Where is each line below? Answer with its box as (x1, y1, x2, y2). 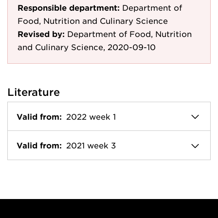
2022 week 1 (66, 111, 116, 121)
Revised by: (18, 29, 65, 38)
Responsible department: (18, 2, 120, 12)
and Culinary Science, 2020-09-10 (18, 42, 156, 52)
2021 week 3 (66, 140, 116, 150)
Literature (7, 86, 60, 98)
